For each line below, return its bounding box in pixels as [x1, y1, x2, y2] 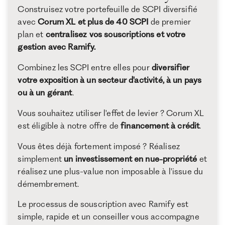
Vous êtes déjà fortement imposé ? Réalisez [18, 141, 180, 151]
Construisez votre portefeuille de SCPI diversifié [18, 4, 198, 15]
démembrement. [18, 178, 79, 189]
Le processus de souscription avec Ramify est [18, 199, 189, 209]
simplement [18, 153, 64, 164]
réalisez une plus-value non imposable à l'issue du [18, 166, 203, 176]
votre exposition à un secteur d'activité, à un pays [18, 75, 202, 85]
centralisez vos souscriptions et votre [45, 29, 186, 40]
